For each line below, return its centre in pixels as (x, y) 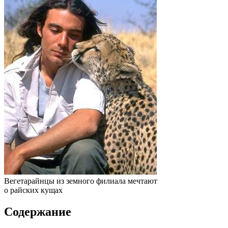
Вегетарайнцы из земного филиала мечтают (81, 181)
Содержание (38, 211)
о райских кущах (33, 190)
